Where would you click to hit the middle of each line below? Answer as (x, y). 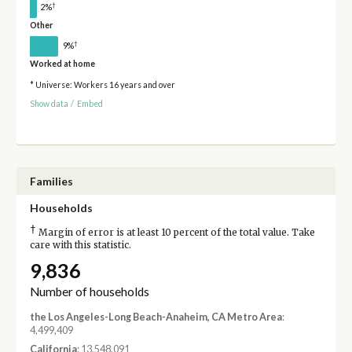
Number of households (89, 292)
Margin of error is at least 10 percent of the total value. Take (175, 233)
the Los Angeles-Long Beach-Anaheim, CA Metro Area (156, 317)
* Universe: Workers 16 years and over (102, 84)
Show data (49, 104)
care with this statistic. (80, 246)
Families (51, 181)
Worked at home (62, 63)
